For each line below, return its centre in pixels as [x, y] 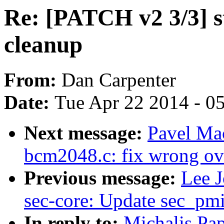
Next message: [86, 133]
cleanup [43, 44]
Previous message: [102, 178]
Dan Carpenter [119, 80]
